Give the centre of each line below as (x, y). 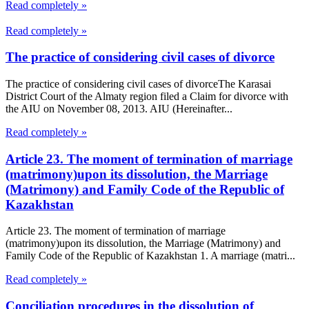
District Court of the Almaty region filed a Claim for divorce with (147, 96)
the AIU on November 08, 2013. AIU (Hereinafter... (119, 109)
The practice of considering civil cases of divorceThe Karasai (138, 84)
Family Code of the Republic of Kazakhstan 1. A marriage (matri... (150, 256)
